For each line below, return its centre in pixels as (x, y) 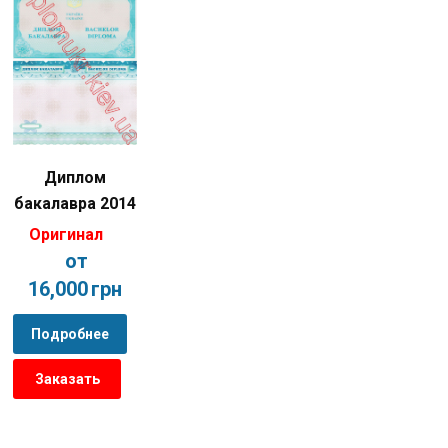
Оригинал (66, 235)
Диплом (75, 178)
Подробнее (70, 334)
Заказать (67, 379)
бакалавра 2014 (75, 204)
